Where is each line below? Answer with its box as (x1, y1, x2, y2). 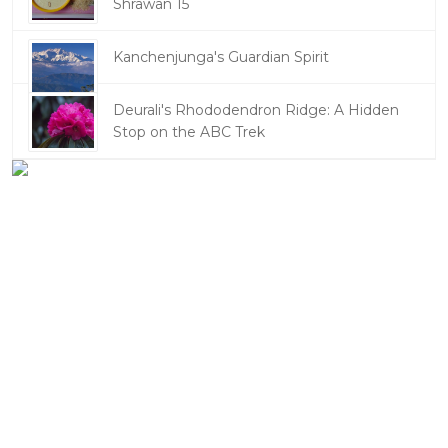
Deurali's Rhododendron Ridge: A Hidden (113, 101, 399, 119)
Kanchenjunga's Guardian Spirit (113, 48, 329, 66)
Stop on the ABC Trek (113, 123, 265, 141)
